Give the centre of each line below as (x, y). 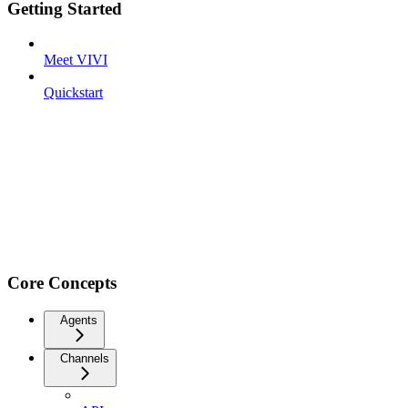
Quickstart (73, 93)
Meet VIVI (76, 60)
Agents (79, 320)
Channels (85, 358)
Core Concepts (62, 282)
